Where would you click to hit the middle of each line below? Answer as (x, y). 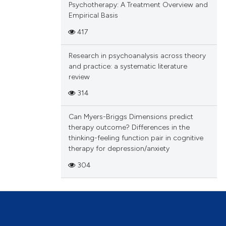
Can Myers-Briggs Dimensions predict (131, 117)
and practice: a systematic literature (128, 66)
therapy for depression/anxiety (119, 149)
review (79, 77)
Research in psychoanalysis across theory (137, 55)
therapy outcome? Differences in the (129, 128)
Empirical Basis (93, 16)
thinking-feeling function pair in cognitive (136, 138)
